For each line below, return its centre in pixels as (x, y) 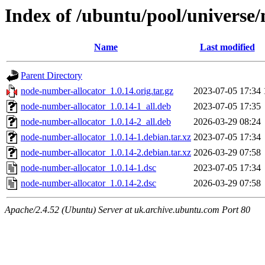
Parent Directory (51, 76)
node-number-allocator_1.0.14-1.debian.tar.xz (106, 137)
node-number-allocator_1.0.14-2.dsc (88, 183)
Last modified (227, 47)
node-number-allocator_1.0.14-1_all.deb (96, 106)
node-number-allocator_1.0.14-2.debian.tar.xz (106, 153)
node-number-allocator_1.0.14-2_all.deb (96, 122)
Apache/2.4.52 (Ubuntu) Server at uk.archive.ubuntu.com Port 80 (127, 210)
